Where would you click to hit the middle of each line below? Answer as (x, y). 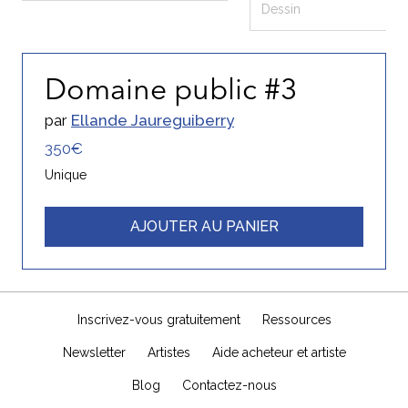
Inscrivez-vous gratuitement (158, 319)
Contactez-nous (229, 385)
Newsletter (94, 352)
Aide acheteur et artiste (279, 352)
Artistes (168, 352)
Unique (66, 174)
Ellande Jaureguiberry (153, 120)
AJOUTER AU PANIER (204, 226)
